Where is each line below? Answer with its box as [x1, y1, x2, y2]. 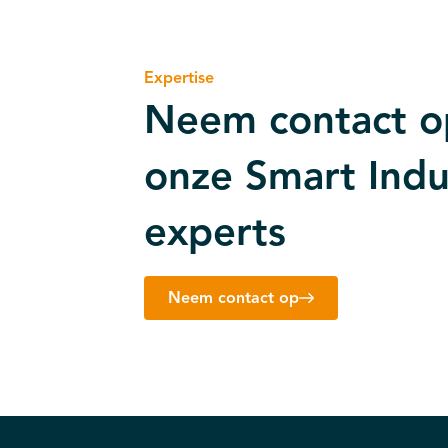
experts [144, 207, 286, 257]
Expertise [144, 68, 214, 88]
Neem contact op [168, 288, 299, 308]
